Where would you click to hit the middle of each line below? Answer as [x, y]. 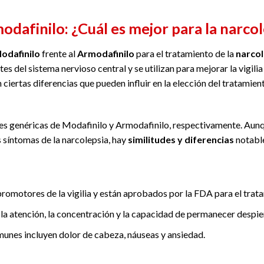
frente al [59, 54]
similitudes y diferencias [181, 139]
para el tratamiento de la [185, 54]
